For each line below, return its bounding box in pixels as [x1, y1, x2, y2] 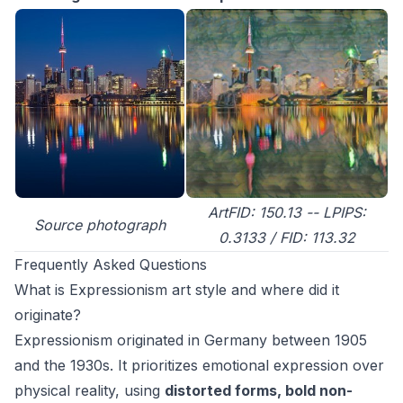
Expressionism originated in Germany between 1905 [14, 331, 367, 350]
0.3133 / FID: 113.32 [219, 228, 355, 247]
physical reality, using [14, 381, 165, 400]
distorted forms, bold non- [165, 381, 353, 400]
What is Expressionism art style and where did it [14, 281, 339, 300]
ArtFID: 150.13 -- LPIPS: [208, 203, 366, 222]
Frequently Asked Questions [14, 255, 207, 274]
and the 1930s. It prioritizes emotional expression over [14, 356, 384, 375]
